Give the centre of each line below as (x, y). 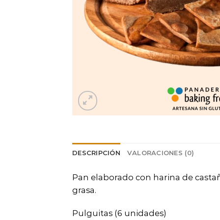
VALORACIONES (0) (161, 153)
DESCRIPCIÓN (96, 153)
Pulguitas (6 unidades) (119, 213)
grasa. (84, 190)
